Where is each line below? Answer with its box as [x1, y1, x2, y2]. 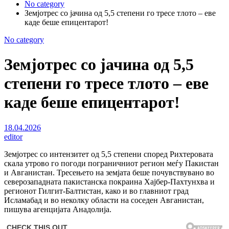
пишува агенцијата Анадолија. [4, 204, 111, 214]
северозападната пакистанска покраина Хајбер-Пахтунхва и [4, 177, 215, 186]
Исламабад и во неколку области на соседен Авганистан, [4, 195, 204, 204]
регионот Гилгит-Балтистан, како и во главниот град [4, 186, 189, 195]
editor [4, 132, 22, 141]
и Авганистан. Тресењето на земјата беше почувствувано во [4, 168, 214, 177]
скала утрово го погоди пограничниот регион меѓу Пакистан [4, 158, 219, 168]
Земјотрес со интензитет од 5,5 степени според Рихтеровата [4, 149, 213, 158]
